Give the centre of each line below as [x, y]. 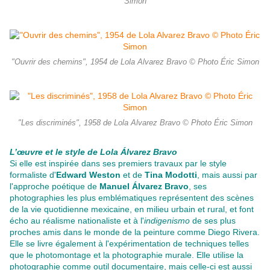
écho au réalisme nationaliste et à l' [77, 221]
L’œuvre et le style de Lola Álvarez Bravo [95, 152]
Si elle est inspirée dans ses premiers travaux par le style [118, 164]
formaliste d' [33, 175]
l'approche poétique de [55, 187]
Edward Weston [88, 175]
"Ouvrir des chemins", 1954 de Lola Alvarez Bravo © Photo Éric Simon [135, 62]
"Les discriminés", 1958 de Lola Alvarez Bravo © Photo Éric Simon [135, 123]
